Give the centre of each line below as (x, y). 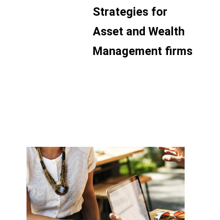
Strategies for (130, 12)
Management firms (143, 51)
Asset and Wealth (139, 31)
